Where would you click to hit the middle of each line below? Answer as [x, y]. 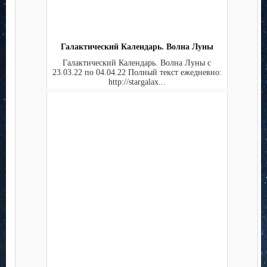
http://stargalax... [137, 82]
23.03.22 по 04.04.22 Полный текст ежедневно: [137, 72]
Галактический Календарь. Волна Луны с [137, 63]
